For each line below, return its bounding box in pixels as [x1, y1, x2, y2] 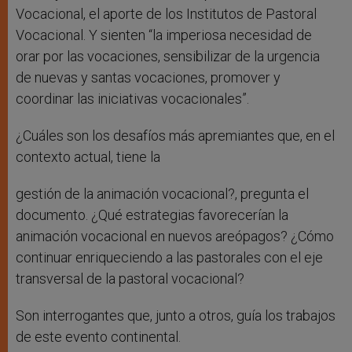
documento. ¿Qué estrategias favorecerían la [16, 207, 288, 224]
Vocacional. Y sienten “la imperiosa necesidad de [16, 27, 312, 44]
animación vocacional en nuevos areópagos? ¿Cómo [16, 228, 334, 245]
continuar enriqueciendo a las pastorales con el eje [16, 249, 323, 266]
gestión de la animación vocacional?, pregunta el [16, 185, 309, 203]
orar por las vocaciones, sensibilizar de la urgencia [16, 48, 320, 65]
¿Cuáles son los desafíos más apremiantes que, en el [16, 127, 335, 145]
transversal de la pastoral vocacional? [16, 270, 244, 288]
